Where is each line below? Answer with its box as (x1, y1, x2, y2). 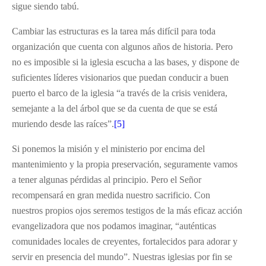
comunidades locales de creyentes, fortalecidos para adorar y (12, 236, 237, 246)
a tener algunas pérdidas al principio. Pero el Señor (12, 174, 201, 185)
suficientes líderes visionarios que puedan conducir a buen (12, 72, 229, 83)
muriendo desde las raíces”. (12, 118, 114, 129)
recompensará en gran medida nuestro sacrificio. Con (12, 189, 210, 200)
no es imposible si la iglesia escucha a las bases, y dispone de (12, 56, 239, 67)
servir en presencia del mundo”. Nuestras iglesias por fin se (12, 251, 232, 262)
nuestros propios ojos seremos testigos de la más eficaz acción (12, 205, 242, 216)
